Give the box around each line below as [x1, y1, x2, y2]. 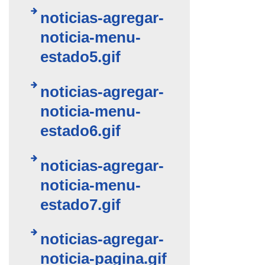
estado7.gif [40, 196, 121, 213]
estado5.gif [40, 49, 121, 66]
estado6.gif [40, 122, 121, 139]
